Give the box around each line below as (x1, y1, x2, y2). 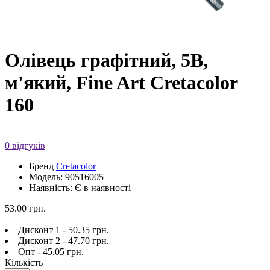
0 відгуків (5, 140, 45, 151)
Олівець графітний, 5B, (5, 49, 208, 72)
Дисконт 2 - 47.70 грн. (18, 235, 109, 246)
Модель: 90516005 (29, 171, 104, 182)
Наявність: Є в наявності (29, 182, 131, 193)
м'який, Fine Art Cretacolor (5, 72, 237, 94)
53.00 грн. (5, 202, 46, 213)
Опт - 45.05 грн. (18, 246, 84, 257)
